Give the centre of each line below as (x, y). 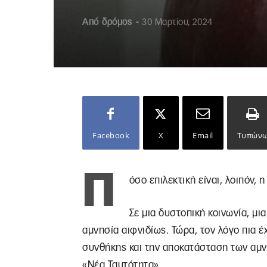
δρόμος (117, 22)
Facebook (111, 135)
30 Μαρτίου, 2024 (177, 22)
